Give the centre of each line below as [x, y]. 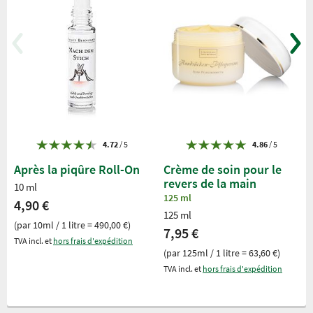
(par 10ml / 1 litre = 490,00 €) [72, 225]
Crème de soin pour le [223, 169]
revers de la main [210, 183]
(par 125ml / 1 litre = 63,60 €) [222, 253]
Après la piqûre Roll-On [77, 169]
